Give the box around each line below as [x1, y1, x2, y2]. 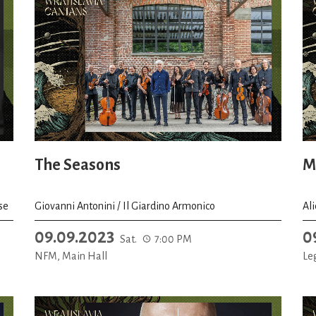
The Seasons [35, 157, 121, 174]
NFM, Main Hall [35, 250, 107, 262]
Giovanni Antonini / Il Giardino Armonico [35, 200, 215, 212]
